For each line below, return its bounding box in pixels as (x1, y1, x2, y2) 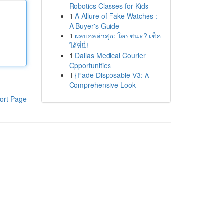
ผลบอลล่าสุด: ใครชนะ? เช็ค (74, 31, 161, 40)
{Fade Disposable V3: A (74, 70, 149, 80)
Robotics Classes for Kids (69, 1, 148, 11)
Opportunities (69, 60, 111, 70)
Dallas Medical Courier (74, 50, 146, 60)
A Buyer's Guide (69, 21, 119, 31)
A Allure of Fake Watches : (74, 11, 157, 21)
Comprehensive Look (69, 80, 136, 90)
